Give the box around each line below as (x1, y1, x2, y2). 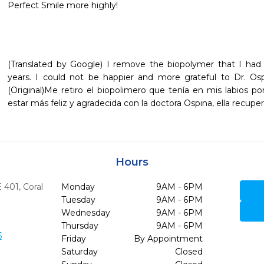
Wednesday (61, 207, 110, 218)
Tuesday (61, 194, 95, 205)
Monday (61, 181, 95, 192)
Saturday (61, 246, 98, 257)
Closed (174, 246, 203, 257)
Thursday (61, 220, 98, 231)
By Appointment (133, 233, 203, 244)
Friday (61, 233, 86, 244)
